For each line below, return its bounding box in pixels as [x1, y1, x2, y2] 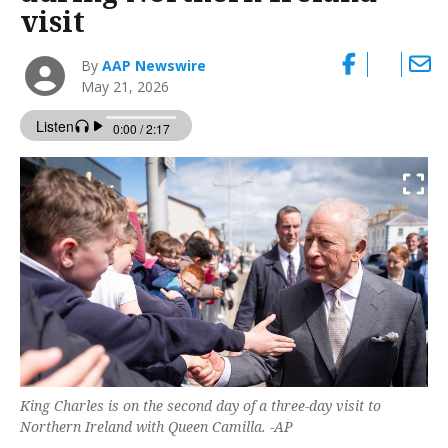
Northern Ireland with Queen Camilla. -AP [20, 416, 293, 436]
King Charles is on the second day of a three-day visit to [20, 395, 381, 415]
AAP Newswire [102, 56, 207, 76]
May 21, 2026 [81, 77, 170, 97]
